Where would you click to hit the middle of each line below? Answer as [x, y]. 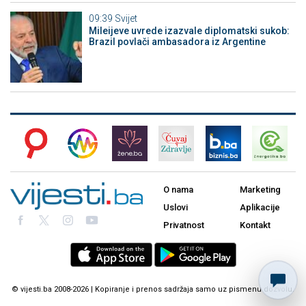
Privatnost [184, 225]
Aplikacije [260, 208]
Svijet [126, 18]
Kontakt [255, 225]
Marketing [260, 190]
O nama [178, 190]
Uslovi [176, 208]
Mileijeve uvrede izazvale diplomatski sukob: [189, 30]
